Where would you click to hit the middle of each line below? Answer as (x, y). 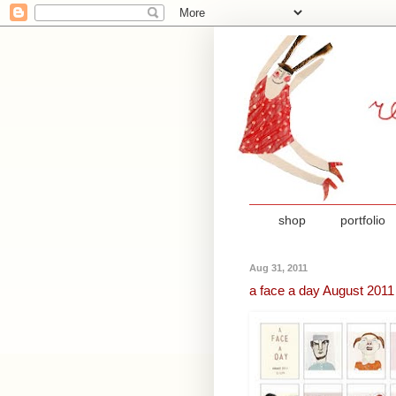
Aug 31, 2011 (278, 267)
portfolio (363, 221)
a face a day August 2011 (322, 291)
